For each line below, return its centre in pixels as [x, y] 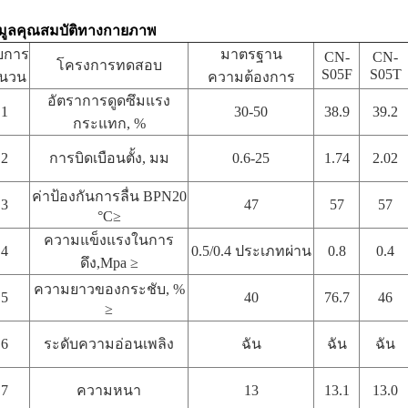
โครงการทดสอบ [109, 65]
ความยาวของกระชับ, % [109, 289]
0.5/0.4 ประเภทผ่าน [251, 251]
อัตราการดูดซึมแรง [109, 101]
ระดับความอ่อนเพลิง [109, 344]
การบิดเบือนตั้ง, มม [109, 158]
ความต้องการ [251, 77]
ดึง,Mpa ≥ [109, 263]
